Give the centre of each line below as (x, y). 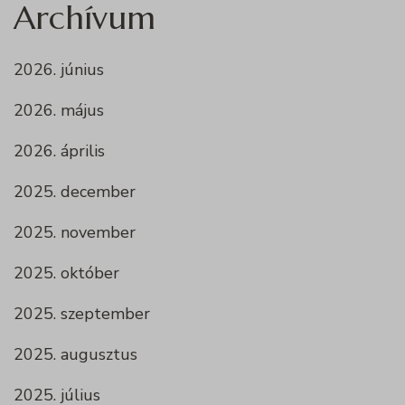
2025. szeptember (82, 314)
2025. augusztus (75, 355)
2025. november (75, 233)
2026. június (59, 70)
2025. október (66, 273)
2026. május (59, 111)
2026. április (59, 151)
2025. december (75, 192)
